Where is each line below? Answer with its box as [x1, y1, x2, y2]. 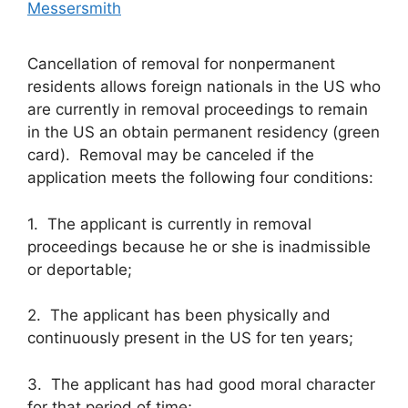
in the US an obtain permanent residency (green [27, 123, 380, 141]
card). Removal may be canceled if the [27, 146, 314, 164]
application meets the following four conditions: [27, 168, 373, 187]
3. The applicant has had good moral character [27, 374, 375, 393]
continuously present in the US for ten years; [27, 329, 353, 347]
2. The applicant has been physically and [27, 306, 331, 324]
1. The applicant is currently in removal [27, 214, 311, 233]
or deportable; [27, 260, 132, 279]
